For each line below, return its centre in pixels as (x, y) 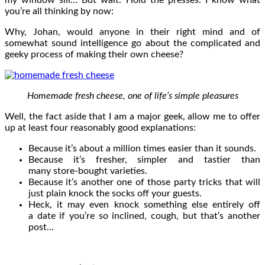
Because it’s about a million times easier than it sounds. (142, 148)
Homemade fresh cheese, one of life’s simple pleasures (132, 96)
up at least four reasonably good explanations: (100, 127)
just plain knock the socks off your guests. (115, 193)
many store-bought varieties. (88, 171)
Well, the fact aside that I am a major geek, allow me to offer (132, 116)
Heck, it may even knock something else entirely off (144, 204)
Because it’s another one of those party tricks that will (144, 182)
